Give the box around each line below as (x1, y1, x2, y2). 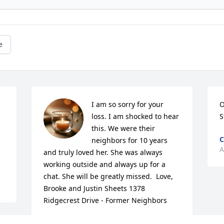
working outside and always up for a (43, 159, 166, 169)
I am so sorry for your (91, 99, 164, 109)
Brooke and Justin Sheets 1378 (43, 183, 145, 193)
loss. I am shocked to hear (91, 111, 179, 121)
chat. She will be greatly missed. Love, (43, 171, 173, 181)
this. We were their (91, 123, 155, 133)
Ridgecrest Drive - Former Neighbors (43, 195, 167, 205)
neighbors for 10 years (91, 135, 168, 145)
